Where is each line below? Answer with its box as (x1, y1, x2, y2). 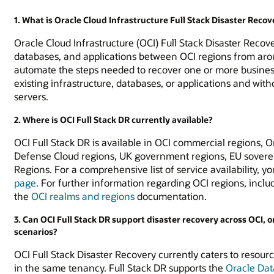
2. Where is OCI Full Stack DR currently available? (14, 114, 213, 126)
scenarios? (14, 226, 57, 238)
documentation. (137, 189, 207, 202)
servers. (14, 89, 49, 103)
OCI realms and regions (31, 189, 135, 202)
